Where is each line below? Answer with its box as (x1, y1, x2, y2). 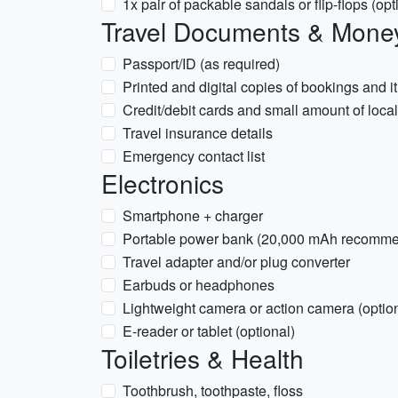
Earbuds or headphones (123, 275, 275, 295)
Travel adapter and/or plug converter (123, 251, 350, 272)
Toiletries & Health (101, 340, 304, 376)
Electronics (101, 165, 224, 201)
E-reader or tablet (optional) (123, 321, 295, 341)
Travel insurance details (123, 123, 273, 143)
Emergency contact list (123, 146, 265, 166)
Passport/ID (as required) (123, 53, 280, 74)
